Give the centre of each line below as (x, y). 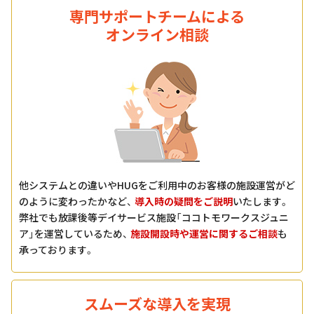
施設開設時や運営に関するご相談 (204, 234)
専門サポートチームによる (157, 16)
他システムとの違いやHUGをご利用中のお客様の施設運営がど (157, 185)
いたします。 (261, 202)
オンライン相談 (157, 35)
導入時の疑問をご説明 (184, 202)
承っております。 (56, 250)
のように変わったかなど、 (77, 202)
